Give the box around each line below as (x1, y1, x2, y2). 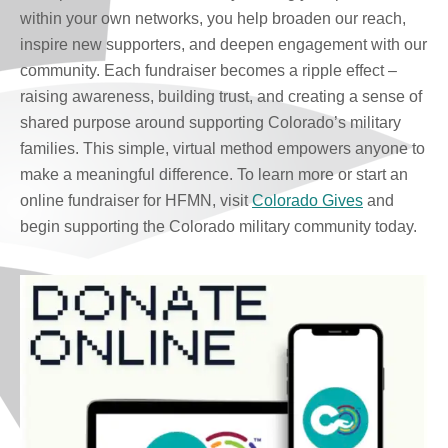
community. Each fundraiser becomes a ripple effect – (20, 62, 397, 79)
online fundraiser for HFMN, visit (20, 192, 252, 209)
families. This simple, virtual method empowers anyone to (20, 140, 425, 157)
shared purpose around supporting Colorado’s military (20, 114, 401, 131)
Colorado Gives (252, 192, 363, 209)
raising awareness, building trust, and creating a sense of (20, 88, 422, 105)
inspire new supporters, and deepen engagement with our (20, 36, 427, 53)
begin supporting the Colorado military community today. (20, 218, 417, 235)
